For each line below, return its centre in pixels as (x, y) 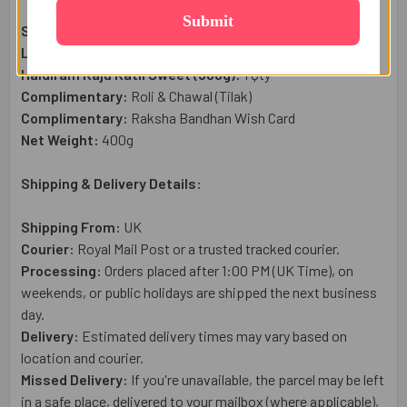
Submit (208, 20)
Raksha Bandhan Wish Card (213, 117)
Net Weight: (60, 139)
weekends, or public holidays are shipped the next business (199, 292)
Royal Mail (106, 248)
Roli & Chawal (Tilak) (191, 95)
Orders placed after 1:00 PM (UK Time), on (229, 270)
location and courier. (82, 357)
